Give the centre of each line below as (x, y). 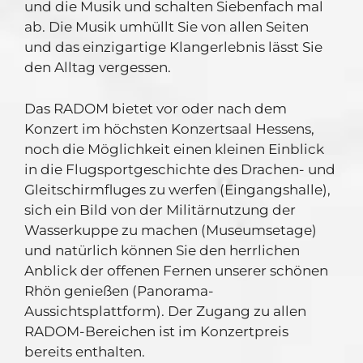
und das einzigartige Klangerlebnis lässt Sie (173, 47)
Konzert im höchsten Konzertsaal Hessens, (169, 128)
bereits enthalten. (85, 351)
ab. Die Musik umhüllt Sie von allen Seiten (167, 27)
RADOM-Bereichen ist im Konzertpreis (156, 331)
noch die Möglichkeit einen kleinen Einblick (174, 149)
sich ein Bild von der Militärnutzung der (160, 209)
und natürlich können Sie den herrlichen (162, 250)
